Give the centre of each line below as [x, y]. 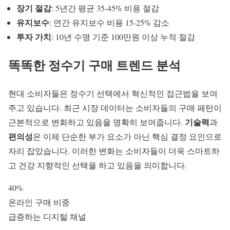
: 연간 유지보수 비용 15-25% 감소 [109, 23]
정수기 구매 [81, 65]
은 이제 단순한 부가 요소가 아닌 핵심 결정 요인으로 [127, 136]
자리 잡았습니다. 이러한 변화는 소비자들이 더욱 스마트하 [114, 150]
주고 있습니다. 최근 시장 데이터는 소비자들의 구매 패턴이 [115, 107]
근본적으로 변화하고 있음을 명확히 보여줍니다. [97, 122]
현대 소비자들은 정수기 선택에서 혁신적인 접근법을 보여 [113, 93]
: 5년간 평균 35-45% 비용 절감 [105, 8]
